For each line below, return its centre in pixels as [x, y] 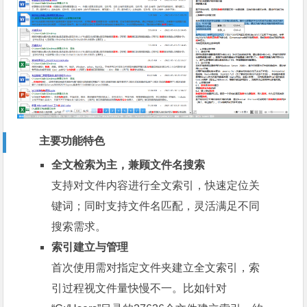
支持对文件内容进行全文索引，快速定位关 [156, 186]
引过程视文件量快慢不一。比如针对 [139, 288]
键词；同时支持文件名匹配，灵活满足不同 [156, 206]
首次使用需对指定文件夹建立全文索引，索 [156, 268]
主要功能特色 [72, 141]
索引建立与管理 [90, 247]
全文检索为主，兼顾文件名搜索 [128, 165]
